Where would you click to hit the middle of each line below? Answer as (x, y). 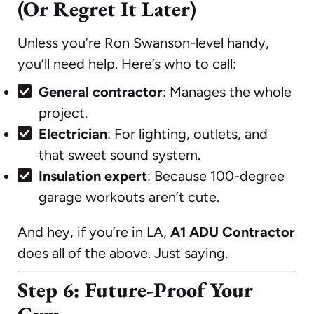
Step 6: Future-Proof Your (135, 289)
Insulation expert (93, 176)
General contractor (101, 91)
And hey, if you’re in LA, (94, 232)
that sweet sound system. (120, 155)
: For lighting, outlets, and (187, 134)
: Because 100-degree (216, 176)
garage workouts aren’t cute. (129, 197)
